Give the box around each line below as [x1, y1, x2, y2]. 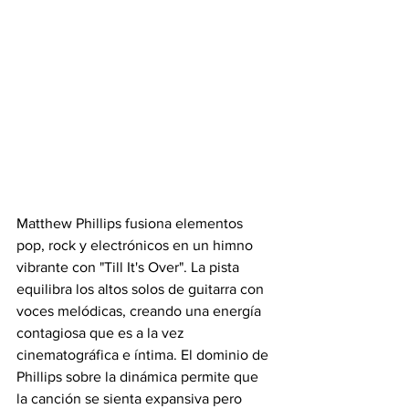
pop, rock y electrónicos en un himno [16, 237, 257, 253]
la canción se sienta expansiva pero [16, 391, 246, 406]
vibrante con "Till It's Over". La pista [16, 259, 243, 275]
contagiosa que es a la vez [16, 325, 188, 341]
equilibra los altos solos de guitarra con [16, 281, 267, 297]
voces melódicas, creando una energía [16, 303, 265, 319]
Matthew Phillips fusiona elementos [16, 215, 246, 231]
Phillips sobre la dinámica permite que [16, 369, 262, 384]
